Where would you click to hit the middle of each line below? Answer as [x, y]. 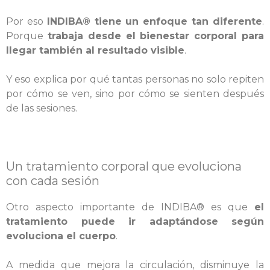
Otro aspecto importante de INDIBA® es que [130, 207]
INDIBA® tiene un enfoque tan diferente [155, 21]
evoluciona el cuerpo [61, 236]
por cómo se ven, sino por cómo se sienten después [135, 94]
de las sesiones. [42, 108]
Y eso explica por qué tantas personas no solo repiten [135, 79]
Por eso [27, 21]
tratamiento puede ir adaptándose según [135, 221]
